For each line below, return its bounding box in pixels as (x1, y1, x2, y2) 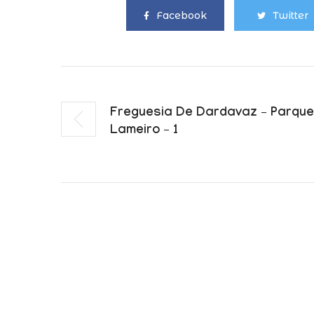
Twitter (273, 9, 308, 22)
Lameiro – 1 (110, 124, 178, 139)
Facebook (156, 9, 207, 22)
